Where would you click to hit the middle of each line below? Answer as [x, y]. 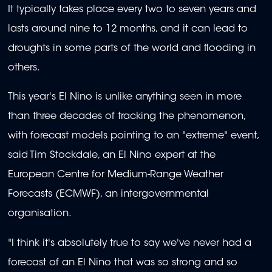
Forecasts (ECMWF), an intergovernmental [108, 195]
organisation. [40, 214]
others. [24, 68]
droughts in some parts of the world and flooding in [132, 49]
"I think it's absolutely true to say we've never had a [130, 243]
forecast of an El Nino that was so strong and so [123, 263]
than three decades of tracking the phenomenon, [127, 117]
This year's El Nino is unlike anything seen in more [125, 97]
